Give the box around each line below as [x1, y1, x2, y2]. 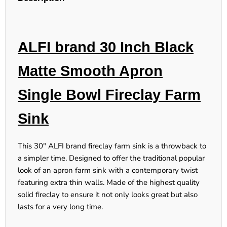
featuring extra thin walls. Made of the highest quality [18, 177, 200, 188]
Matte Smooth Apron [18, 63, 163, 80]
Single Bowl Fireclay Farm [18, 87, 201, 103]
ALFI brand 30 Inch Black [18, 39, 194, 56]
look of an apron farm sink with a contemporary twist [18, 165, 198, 176]
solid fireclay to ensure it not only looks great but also [18, 190, 198, 200]
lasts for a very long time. [18, 202, 103, 212]
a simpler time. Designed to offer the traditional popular [18, 153, 205, 164]
